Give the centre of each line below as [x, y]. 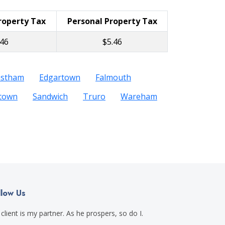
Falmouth [113, 77]
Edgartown [60, 77]
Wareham [139, 96]
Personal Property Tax [112, 21]
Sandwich [50, 96]
